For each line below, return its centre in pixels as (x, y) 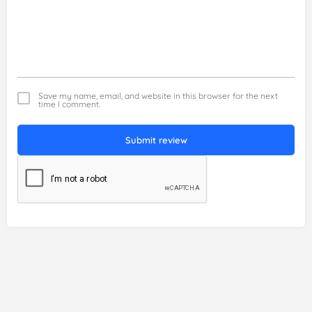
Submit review (156, 140)
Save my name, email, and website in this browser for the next (158, 96)
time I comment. (69, 104)
